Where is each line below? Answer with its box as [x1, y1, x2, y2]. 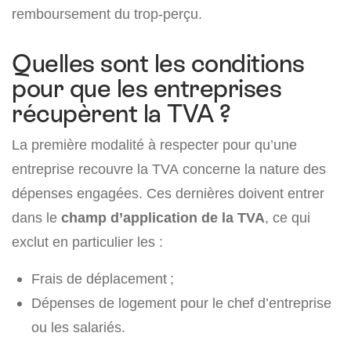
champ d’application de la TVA [61, 209, 265, 226]
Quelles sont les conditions [12, 49, 305, 78]
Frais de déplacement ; [31, 270, 174, 288]
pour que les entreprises [12, 74, 282, 103]
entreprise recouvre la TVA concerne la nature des [12, 161, 326, 178]
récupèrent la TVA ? [12, 100, 231, 128]
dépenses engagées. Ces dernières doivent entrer [12, 185, 324, 202]
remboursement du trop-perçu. [12, 5, 202, 23]
